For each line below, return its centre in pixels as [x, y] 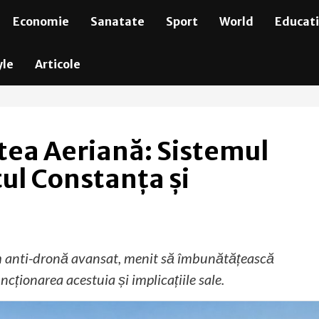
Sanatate [117, 21]
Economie [41, 21]
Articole [57, 64]
